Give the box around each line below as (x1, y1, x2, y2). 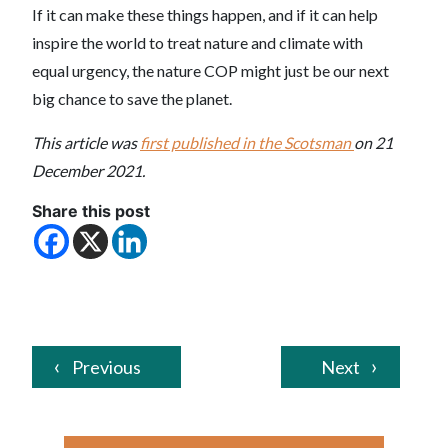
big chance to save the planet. (32, 89, 238, 108)
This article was (32, 133, 140, 152)
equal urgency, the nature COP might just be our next (32, 61, 389, 80)
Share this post (32, 201, 150, 221)
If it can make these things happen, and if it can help (32, 5, 378, 24)
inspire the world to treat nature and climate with (32, 33, 363, 52)
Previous (72, 356, 141, 378)
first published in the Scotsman (140, 133, 354, 152)
